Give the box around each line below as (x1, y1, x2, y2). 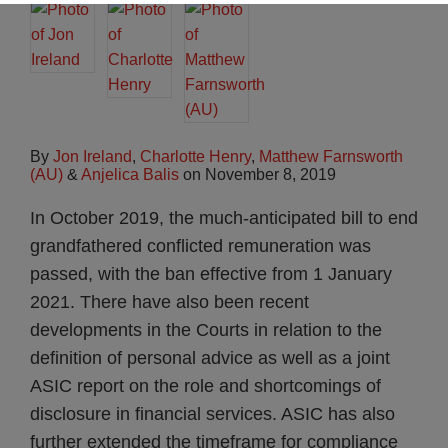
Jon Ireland (53, 148, 132, 165)
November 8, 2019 (205, 166, 336, 183)
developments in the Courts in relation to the (30, 320, 382, 340)
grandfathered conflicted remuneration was (30, 236, 371, 256)
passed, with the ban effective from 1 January (30, 264, 392, 284)
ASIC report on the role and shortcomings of (30, 376, 381, 396)
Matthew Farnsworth (259, 148, 403, 165)
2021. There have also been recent (30, 292, 309, 312)
